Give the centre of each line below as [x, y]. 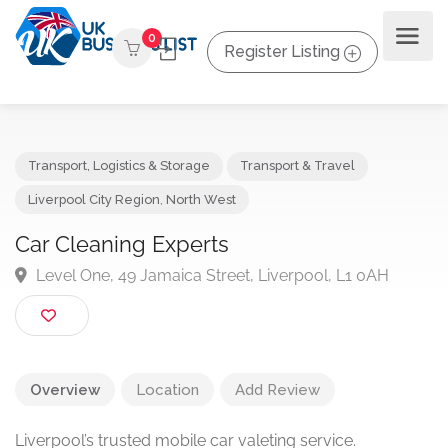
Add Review [277, 389]
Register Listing [282, 51]
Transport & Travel [323, 180]
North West [218, 216]
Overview [65, 389]
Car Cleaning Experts [132, 265]
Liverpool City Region [102, 216]
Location [167, 389]
